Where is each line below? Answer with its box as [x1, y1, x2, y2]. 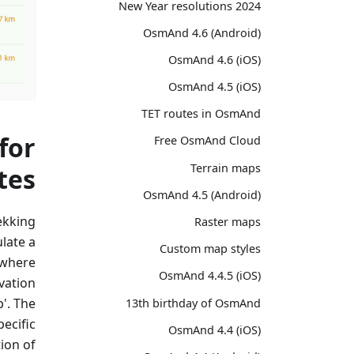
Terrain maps [190, 160, 261, 175]
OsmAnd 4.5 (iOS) [168, 79, 261, 95]
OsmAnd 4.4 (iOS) [168, 322, 261, 337]
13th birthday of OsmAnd [126, 295, 261, 311]
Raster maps [194, 214, 261, 229]
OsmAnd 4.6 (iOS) [168, 51, 261, 67]
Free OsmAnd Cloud [154, 133, 261, 149]
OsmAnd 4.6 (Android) [143, 24, 261, 40]
